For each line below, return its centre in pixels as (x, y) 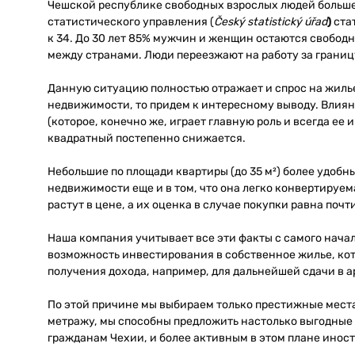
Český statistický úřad (270, 21)
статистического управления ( (130, 21)
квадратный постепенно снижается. (146, 138)
